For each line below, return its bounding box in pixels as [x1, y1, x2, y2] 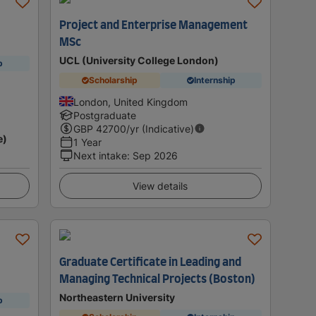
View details [133, 179, 188, 192]
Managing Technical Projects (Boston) [59, 273, 255, 285]
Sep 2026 [132, 149, 178, 162]
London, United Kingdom [73, 95, 188, 108]
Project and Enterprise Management [59, 19, 248, 31]
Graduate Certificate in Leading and [59, 256, 241, 268]
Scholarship [88, 75, 138, 86]
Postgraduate [73, 109, 136, 121]
